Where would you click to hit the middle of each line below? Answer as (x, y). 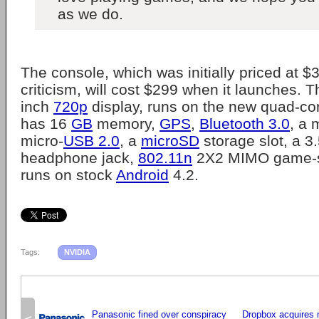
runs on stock (68, 175)
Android (142, 175)
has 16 (46, 124)
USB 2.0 (91, 141)
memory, (126, 124)
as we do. (90, 14)
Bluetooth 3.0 (245, 124)
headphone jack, (79, 158)
